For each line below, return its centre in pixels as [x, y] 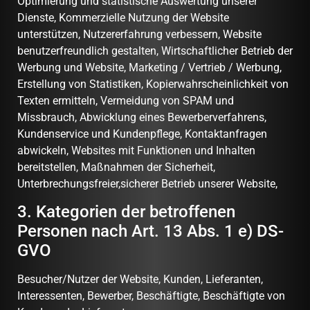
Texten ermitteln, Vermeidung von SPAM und [126, 100]
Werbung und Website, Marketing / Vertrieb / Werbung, [149, 67]
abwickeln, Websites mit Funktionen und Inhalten [136, 150]
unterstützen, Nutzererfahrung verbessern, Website [139, 34]
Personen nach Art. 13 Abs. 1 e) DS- [151, 231]
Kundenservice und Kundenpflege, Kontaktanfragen [142, 134]
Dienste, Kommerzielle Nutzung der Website [123, 17]
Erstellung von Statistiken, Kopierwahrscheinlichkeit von [153, 84]
